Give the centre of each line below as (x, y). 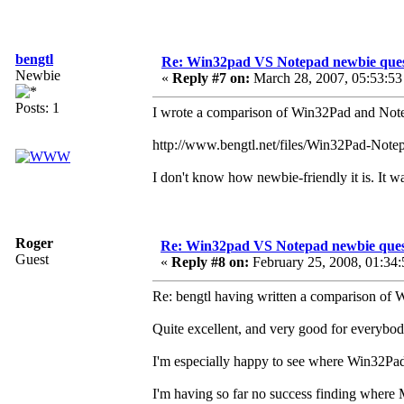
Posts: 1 (37, 108)
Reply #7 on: (211, 78)
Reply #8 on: (210, 262)
